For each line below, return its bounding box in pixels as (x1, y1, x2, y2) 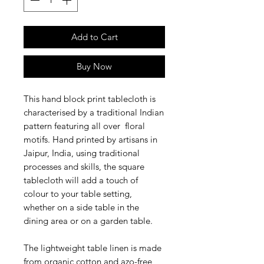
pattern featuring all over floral (24, 120, 145, 131)
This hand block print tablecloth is (24, 93, 156, 104)
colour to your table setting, (24, 187, 132, 199)
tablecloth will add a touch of (24, 174, 138, 186)
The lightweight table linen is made (24, 242, 161, 253)
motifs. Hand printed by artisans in (24, 133, 157, 145)
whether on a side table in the (24, 201, 139, 213)
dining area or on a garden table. (24, 214, 155, 226)
